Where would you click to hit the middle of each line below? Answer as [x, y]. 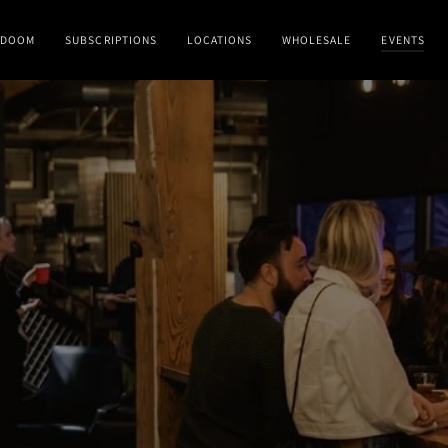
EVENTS [403, 39]
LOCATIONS [219, 39]
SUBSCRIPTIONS [111, 39]
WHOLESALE [317, 39]
